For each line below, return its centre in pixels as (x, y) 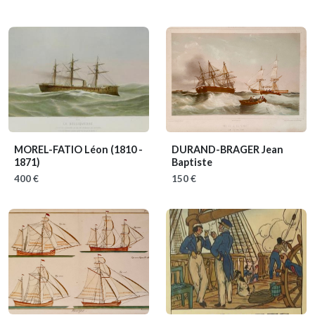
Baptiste (192, 162)
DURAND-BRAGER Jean (227, 149)
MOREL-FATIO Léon (62, 149)
